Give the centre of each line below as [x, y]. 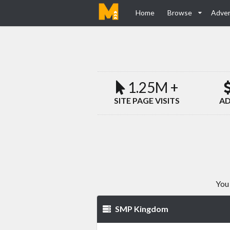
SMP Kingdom [141, 209]
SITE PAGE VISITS [147, 101]
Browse [180, 13]
